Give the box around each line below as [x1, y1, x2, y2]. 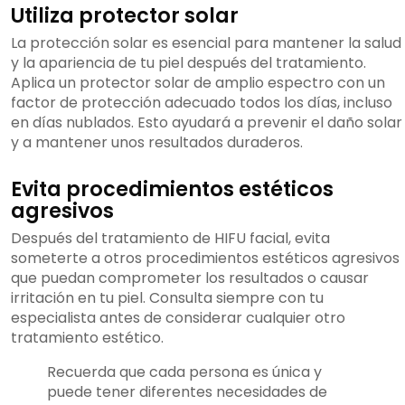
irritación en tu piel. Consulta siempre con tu [11, 287, 324, 309]
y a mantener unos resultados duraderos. [11, 132, 303, 154]
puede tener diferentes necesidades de [47, 381, 327, 403]
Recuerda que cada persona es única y [47, 362, 322, 383]
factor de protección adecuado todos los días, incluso [11, 92, 392, 114]
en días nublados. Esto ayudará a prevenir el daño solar [11, 112, 402, 134]
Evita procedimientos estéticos [11, 174, 334, 204]
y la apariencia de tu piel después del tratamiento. [11, 52, 366, 74]
